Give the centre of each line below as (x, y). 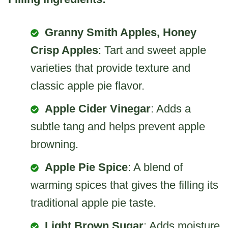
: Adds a (171, 108)
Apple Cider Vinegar (98, 108)
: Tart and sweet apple (152, 50)
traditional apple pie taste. (93, 203)
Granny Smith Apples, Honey (121, 32)
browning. (54, 144)
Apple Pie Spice (86, 167)
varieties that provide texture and (110, 68)
